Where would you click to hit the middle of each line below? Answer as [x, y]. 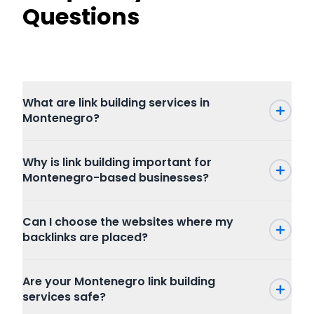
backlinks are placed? [85, 237]
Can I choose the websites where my [128, 222]
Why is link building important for [117, 162]
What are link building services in [116, 103]
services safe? [64, 297]
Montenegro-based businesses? [116, 178]
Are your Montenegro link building [119, 281]
